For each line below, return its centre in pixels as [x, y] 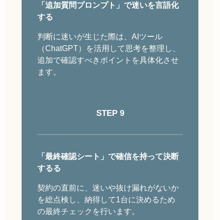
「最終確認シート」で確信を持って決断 [108, 157]
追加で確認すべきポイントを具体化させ [108, 60]
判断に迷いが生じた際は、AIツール [100, 37]
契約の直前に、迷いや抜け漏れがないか [108, 188]
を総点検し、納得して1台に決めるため [106, 200]
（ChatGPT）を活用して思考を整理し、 [109, 49]
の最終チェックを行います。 [88, 212]
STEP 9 [110, 113]
